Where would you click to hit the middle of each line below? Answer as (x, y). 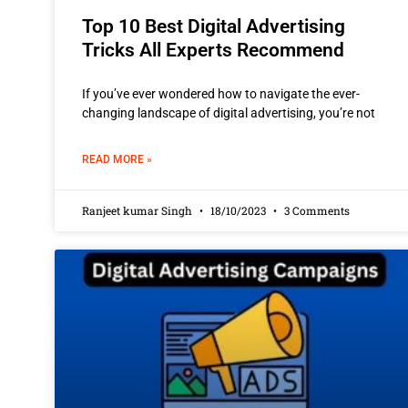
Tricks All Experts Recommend (213, 50)
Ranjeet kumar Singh (138, 210)
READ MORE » (117, 159)
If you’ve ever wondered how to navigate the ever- (221, 93)
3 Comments (316, 210)
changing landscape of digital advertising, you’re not (229, 112)
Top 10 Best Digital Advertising (214, 26)
